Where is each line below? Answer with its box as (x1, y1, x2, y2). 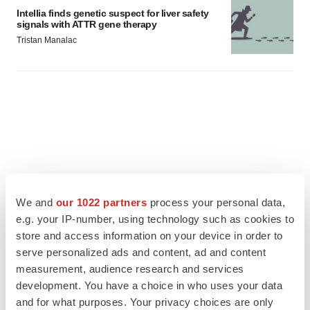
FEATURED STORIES (17, 283, 148, 298)
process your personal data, (147, 196, 285, 208)
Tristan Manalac (17, 35, 77, 45)
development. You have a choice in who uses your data (16, 279, 282, 291)
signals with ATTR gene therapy (17, 19, 156, 30)
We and (16, 196, 56, 208)
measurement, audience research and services (16, 262, 244, 275)
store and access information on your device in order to (16, 229, 283, 241)
